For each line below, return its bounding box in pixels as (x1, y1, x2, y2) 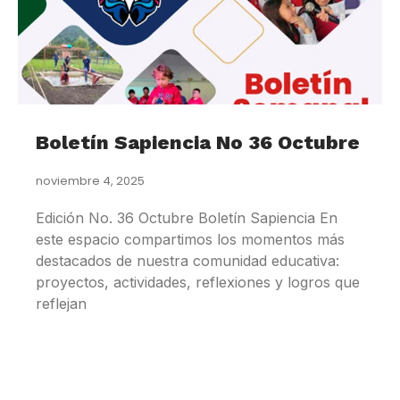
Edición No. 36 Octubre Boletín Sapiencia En (36, 209, 337, 228)
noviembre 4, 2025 (36, 172, 145, 190)
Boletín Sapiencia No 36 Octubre (36, 131, 360, 154)
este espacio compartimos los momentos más (36, 230, 345, 249)
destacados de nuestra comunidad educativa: (36, 252, 339, 271)
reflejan (36, 295, 87, 313)
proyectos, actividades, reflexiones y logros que (36, 273, 360, 292)
